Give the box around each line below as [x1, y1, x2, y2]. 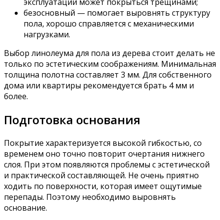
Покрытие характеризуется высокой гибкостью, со [4, 137, 202, 148]
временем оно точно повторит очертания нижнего [4, 148, 205, 159]
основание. [4, 202, 47, 213]
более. [4, 90, 28, 102]
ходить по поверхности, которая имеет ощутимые [4, 180, 202, 192]
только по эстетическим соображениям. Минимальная [4, 58, 216, 69]
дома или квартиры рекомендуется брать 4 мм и [4, 80, 194, 91]
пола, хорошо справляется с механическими [24, 18, 194, 29]
